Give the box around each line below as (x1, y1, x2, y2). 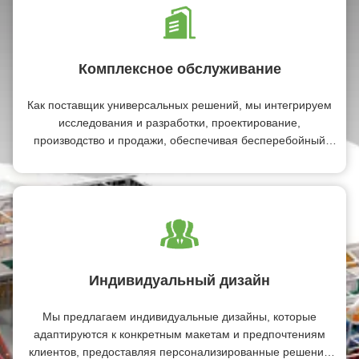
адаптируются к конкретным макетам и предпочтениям (34, 327, 325, 341)
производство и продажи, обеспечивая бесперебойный (34, 133, 325, 147)
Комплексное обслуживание (78, 60, 281, 77)
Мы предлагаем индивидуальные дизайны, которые (42, 309, 317, 323)
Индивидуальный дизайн (89, 272, 270, 288)
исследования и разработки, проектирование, (58, 115, 301, 129)
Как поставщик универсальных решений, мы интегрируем (27, 98, 332, 111)
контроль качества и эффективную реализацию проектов (29, 151, 330, 164)
